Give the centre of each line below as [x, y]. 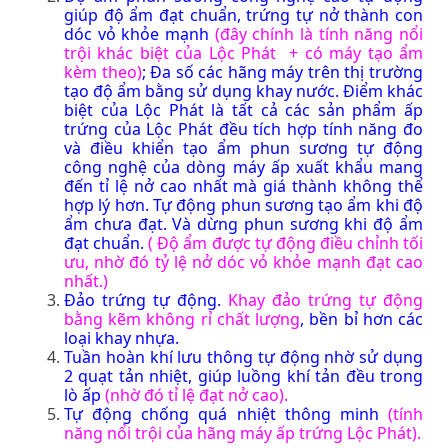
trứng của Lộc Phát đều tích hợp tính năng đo [243, 128]
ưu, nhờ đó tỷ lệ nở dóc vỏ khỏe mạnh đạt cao [243, 261]
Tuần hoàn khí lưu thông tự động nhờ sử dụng [243, 356]
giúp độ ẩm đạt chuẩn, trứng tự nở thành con [243, 14]
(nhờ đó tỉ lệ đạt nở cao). [196, 394]
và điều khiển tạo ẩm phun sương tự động [243, 147]
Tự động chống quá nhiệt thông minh [226, 413]
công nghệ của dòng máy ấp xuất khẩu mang [243, 166]
